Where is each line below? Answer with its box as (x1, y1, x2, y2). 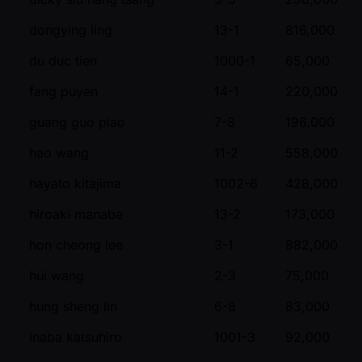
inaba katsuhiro (29, 328, 122, 345)
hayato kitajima (29, 175, 121, 192)
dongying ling (29, 21, 112, 38)
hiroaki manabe (29, 205, 123, 222)
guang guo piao (29, 113, 125, 130)
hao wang (29, 144, 89, 161)
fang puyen (29, 82, 98, 99)
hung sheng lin (29, 297, 117, 314)
